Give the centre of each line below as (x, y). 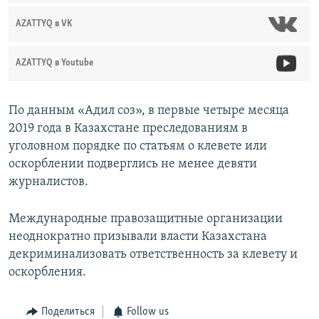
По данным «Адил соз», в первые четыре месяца (149, 111)
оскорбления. (47, 273)
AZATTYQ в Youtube (54, 63)
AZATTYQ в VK (44, 24)
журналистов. (48, 182)
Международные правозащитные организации (146, 219)
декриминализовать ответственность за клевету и (153, 255)
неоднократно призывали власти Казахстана (138, 237)
